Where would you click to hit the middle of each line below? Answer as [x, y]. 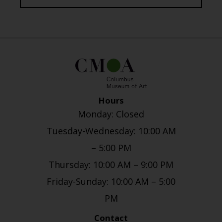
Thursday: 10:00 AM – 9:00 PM [111, 164]
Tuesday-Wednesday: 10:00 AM [111, 131]
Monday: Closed [111, 114]
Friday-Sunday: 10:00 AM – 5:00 [111, 181]
